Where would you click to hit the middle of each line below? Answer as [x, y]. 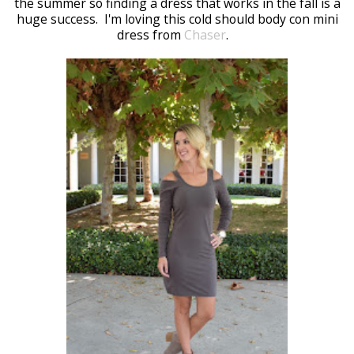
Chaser [205, 35]
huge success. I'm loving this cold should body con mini [177, 19]
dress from [150, 35]
